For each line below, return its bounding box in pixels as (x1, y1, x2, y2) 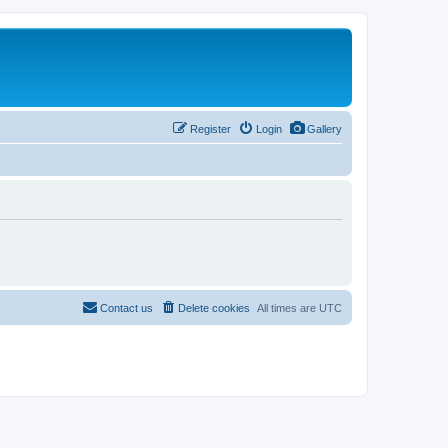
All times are (257, 301, 319, 314)
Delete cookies (178, 301, 250, 314)
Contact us (100, 301, 153, 314)
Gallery (307, 122, 342, 135)
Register (190, 122, 231, 135)
